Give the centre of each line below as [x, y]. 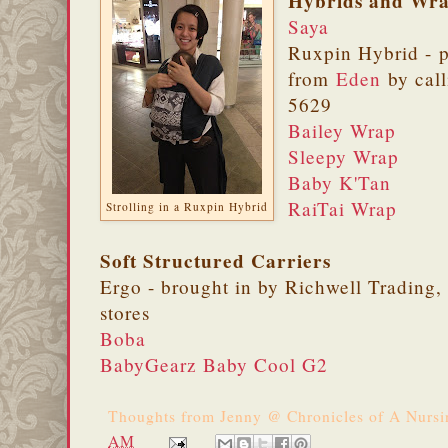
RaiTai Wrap [343, 209]
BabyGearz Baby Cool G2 [214, 365]
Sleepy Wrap [344, 157]
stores [125, 313]
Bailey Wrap [342, 131]
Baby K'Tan [340, 183]
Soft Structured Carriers [215, 261]
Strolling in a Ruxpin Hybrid [187, 207]
